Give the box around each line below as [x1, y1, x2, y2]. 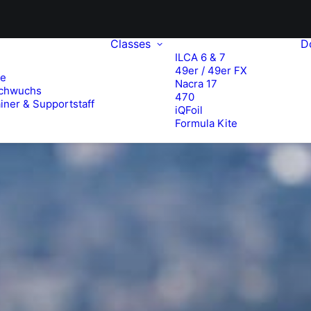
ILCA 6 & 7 [175, 51, 226, 64]
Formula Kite [175, 117, 237, 130]
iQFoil [175, 103, 203, 117]
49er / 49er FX [175, 64, 247, 77]
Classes [110, 37, 151, 51]
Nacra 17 [175, 77, 217, 90]
